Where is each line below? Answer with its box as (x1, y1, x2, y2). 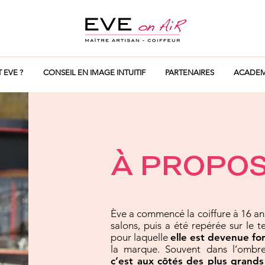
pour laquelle (111, 231, 171, 244)
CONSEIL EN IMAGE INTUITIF (43, 68, 146, 77)
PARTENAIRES (164, 68, 214, 77)
